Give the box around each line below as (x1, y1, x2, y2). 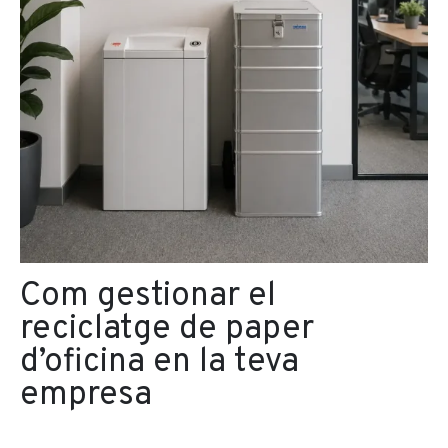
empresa (20, 374, 152, 418)
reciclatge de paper (20, 308, 314, 352)
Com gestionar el (20, 275, 276, 319)
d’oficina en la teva (20, 341, 299, 385)
